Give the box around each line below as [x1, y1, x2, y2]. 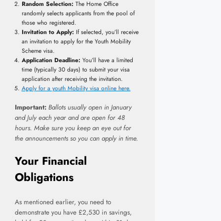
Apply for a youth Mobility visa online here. [21, 84, 131, 93]
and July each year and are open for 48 [15, 113, 125, 122]
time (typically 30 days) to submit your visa [21, 65, 130, 74]
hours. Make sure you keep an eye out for [15, 123, 131, 133]
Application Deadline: [21, 56, 80, 65]
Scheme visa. [21, 46, 55, 55]
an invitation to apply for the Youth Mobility [21, 37, 131, 46]
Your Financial [15, 153, 87, 169]
